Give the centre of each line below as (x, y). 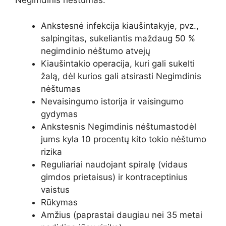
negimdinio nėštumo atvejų (96, 51)
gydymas (59, 114)
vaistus (55, 189)
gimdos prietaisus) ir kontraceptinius (114, 177)
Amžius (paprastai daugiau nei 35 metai (122, 215)
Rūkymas (59, 202)
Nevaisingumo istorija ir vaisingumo (112, 101)
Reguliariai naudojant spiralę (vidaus (114, 164)
